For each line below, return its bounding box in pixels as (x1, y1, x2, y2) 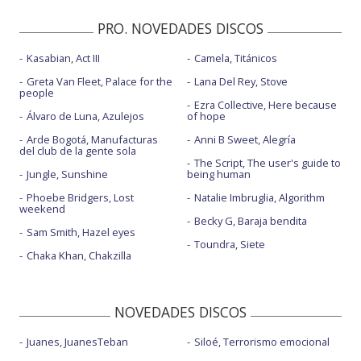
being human (186, 166, 251, 181)
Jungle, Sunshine (27, 166, 108, 181)
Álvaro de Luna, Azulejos (27, 108, 144, 123)
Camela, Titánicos (193, 50, 277, 65)
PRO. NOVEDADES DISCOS (98, 18, 263, 38)
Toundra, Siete (193, 236, 265, 251)
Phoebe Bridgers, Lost (27, 189, 134, 205)
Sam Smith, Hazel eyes (27, 224, 135, 239)
